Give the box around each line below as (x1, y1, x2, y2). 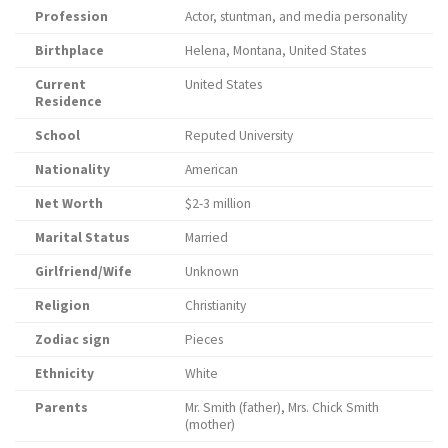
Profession (35, 7, 111, 25)
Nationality (35, 160, 110, 178)
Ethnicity (35, 364, 94, 382)
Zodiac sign (35, 330, 113, 348)
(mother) (185, 415, 235, 433)
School (35, 126, 80, 144)
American (185, 160, 238, 178)
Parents (35, 398, 88, 416)
